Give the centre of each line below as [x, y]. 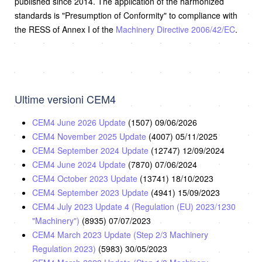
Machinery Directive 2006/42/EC [175, 29]
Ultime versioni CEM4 [65, 99]
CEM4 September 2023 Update [92, 192]
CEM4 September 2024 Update [92, 150]
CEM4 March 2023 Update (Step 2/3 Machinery [120, 234]
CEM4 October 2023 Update [86, 178]
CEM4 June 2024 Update [80, 164]
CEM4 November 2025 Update [90, 136]
